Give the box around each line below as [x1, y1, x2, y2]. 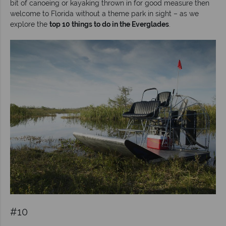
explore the [10, 20, 49, 28]
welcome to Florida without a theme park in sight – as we [10, 9, 199, 18]
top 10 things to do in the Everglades [49, 20, 169, 28]
